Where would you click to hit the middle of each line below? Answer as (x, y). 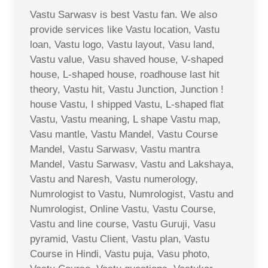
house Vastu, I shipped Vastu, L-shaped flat (127, 104)
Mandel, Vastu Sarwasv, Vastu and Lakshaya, (132, 164)
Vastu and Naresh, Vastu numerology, (114, 179)
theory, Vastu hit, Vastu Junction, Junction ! (127, 89)
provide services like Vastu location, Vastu (125, 30)
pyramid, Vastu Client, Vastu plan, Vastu (120, 239)
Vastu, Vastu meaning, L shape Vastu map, (125, 119)
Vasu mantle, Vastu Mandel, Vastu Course (124, 134)
